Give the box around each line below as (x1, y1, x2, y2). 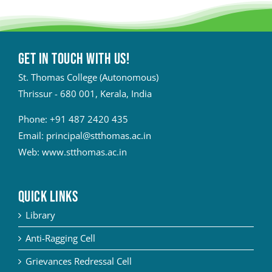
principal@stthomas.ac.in (46, 129, 151, 142)
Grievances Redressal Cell (25, 255, 132, 268)
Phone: (18, 113, 50, 126)
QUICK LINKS (18, 188, 78, 207)
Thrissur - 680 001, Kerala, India (18, 87, 152, 100)
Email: (18, 129, 46, 142)
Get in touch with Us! (18, 50, 130, 69)
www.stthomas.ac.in (41, 146, 127, 158)
